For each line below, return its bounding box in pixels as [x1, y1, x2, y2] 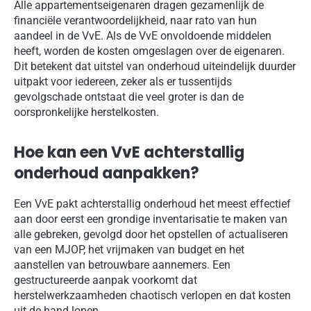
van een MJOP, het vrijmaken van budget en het [14, 242, 244, 256]
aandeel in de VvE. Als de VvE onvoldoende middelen [14, 28, 271, 42]
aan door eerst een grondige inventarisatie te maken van [14, 212, 287, 226]
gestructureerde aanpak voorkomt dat [14, 273, 197, 287]
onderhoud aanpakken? [14, 162, 199, 184]
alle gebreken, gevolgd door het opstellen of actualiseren [14, 227, 288, 241]
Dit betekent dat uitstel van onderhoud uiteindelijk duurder [14, 59, 296, 73]
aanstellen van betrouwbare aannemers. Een [14, 258, 230, 271]
